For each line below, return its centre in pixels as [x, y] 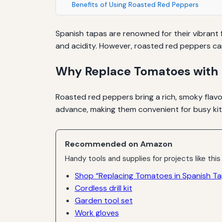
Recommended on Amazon [119, 144]
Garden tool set [104, 200]
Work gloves [97, 213]
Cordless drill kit [103, 188]
